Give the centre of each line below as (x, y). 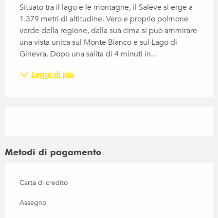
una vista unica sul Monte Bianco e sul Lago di (98, 43)
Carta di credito (44, 183)
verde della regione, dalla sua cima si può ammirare (108, 31)
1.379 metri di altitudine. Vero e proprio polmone (104, 19)
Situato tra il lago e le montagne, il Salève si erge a (106, 8)
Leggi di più (53, 75)
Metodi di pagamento (53, 152)
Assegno (33, 203)
